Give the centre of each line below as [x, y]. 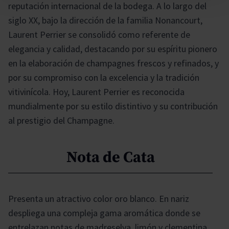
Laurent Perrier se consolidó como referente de [99, 34]
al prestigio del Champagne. [61, 120]
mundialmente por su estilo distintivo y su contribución [113, 106]
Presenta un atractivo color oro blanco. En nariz [99, 198]
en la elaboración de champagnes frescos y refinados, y [113, 63]
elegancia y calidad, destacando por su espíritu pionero [113, 49]
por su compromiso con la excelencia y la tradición [104, 77]
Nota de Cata [110, 157]
